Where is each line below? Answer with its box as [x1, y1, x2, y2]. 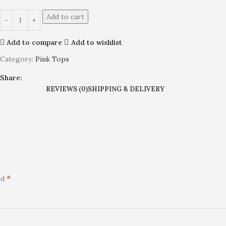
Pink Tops [35, 54, 69, 64]
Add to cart [46, 12, 84, 21]
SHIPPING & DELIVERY [88, 85, 164, 93]
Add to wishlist [71, 37, 122, 47]
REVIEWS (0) [46, 85, 88, 93]
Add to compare [7, 37, 63, 47]
